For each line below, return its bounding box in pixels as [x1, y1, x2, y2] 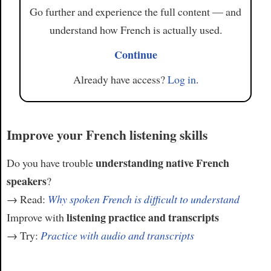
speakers [6, 172, 47, 189]
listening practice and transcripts [66, 209, 219, 225]
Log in [167, 71, 196, 87]
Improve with [6, 209, 67, 224]
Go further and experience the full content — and [30, 4, 241, 19]
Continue [114, 47, 157, 62]
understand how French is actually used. [49, 22, 222, 38]
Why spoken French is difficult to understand [47, 191, 240, 206]
